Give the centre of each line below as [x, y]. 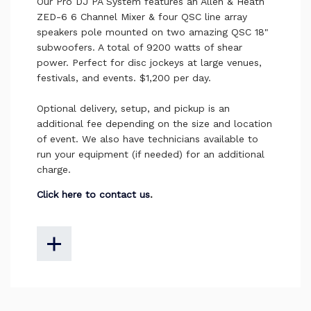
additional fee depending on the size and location [154, 124]
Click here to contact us [93, 195]
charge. [53, 170]
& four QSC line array [196, 17]
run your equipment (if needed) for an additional [150, 154]
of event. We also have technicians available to [147, 139]
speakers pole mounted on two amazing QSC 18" [152, 32]
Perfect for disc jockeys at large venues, [167, 63]
